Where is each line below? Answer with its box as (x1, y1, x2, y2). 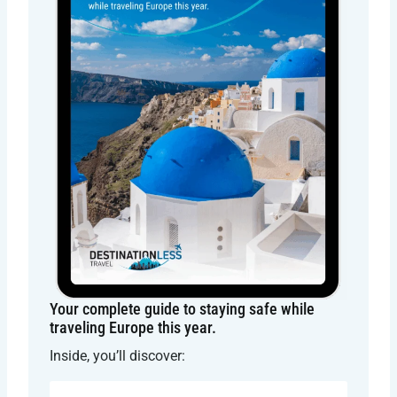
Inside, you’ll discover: (50, 346, 185, 364)
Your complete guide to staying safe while (50, 299, 315, 318)
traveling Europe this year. (50, 317, 216, 337)
